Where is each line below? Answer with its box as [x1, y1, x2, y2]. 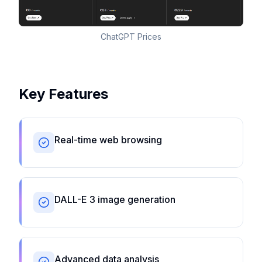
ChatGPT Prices [101, 31, 161, 42]
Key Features [19, 85, 108, 102]
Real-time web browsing [54, 133, 162, 146]
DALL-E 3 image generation [54, 193, 175, 205]
